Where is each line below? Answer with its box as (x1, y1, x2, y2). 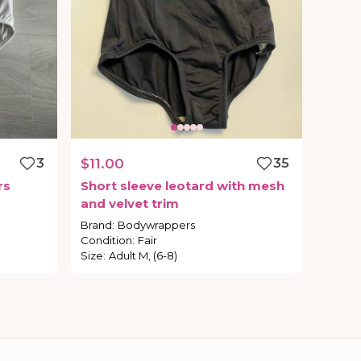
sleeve (120, 178, 163, 194)
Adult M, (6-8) (109, 249, 178, 263)
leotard (165, 178, 214, 194)
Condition (81, 234, 133, 247)
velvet (109, 196, 149, 212)
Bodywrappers (118, 218, 196, 232)
